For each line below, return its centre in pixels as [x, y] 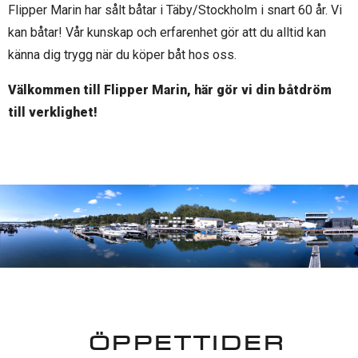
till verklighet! [53, 112]
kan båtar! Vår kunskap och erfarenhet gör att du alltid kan [167, 32]
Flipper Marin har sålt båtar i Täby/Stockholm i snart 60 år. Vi [175, 10]
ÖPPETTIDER [187, 343]
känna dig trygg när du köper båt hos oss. [122, 55]
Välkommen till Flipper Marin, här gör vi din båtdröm [170, 90]
